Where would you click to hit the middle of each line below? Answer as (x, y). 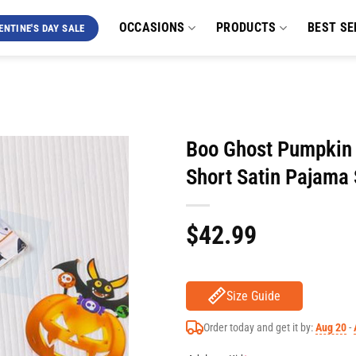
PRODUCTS (246, 27)
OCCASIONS (152, 27)
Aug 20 (331, 327)
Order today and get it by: (259, 327)
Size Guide (254, 296)
